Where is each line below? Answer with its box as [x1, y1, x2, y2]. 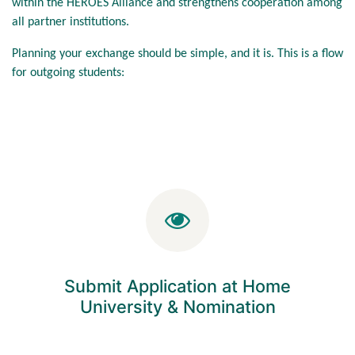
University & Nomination [79, 296, 276, 317]
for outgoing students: [12, 66, 124, 79]
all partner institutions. [12, 15, 132, 29]
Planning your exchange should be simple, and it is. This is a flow [12, 47, 343, 60]
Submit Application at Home [64, 275, 291, 296]
